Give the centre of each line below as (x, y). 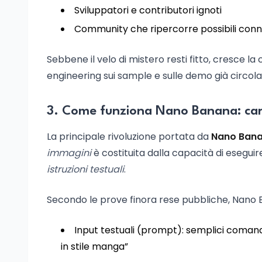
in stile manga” (94, 247)
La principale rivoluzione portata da (129, 137)
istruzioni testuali (85, 169)
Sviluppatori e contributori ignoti (148, 10)
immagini (69, 153)
